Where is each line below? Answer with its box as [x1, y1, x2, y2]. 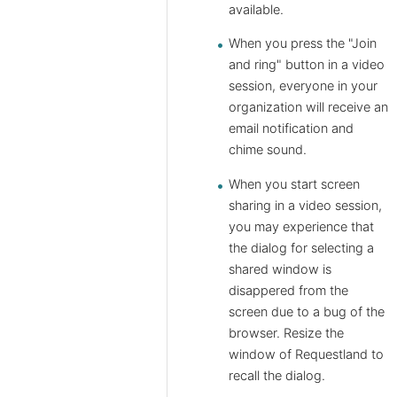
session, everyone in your [229, 78, 378, 95]
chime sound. [229, 142, 307, 159]
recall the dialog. [229, 367, 325, 384]
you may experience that [229, 218, 374, 235]
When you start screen [229, 175, 360, 192]
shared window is [229, 261, 331, 277]
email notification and [229, 121, 354, 137]
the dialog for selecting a [229, 239, 374, 256]
